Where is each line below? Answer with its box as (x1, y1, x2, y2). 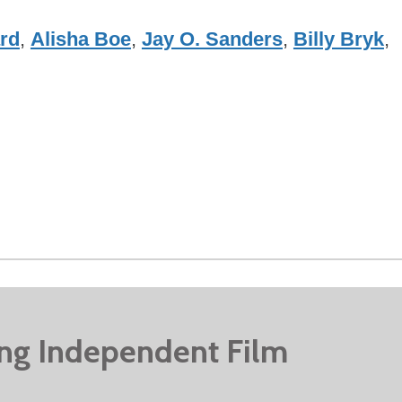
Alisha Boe (30, 27, 131, 50)
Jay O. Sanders (141, 27, 283, 50)
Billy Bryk (293, 27, 384, 50)
